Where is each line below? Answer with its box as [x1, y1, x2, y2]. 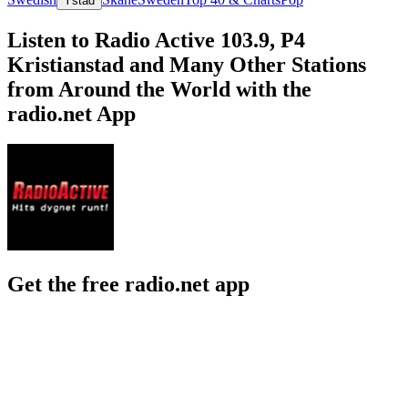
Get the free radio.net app [7, 272, 250, 297]
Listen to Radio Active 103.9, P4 [7, 27, 305, 52]
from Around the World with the [7, 76, 311, 101]
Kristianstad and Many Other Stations [7, 52, 366, 76]
